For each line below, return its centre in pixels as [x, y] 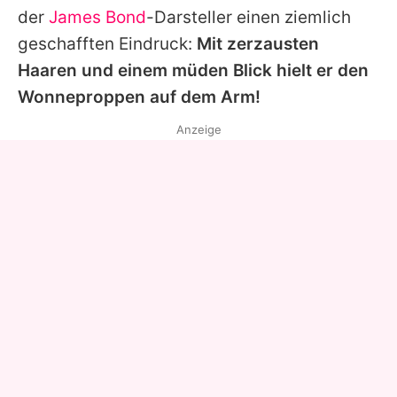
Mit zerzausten [258, 43]
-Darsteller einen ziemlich [249, 17]
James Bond [97, 17]
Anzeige [198, 129]
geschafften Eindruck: [107, 43]
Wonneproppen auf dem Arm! [139, 97]
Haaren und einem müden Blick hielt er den [193, 70]
